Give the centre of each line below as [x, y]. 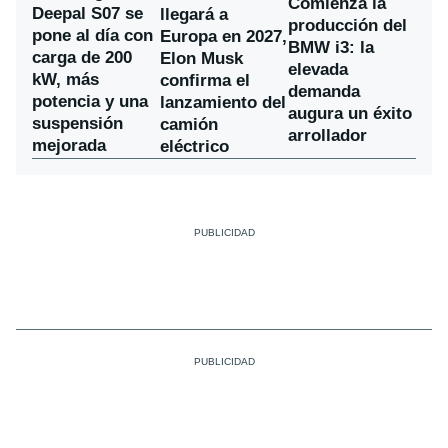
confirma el [205, 81]
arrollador [327, 136]
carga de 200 [82, 58]
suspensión [77, 124]
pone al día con [92, 36]
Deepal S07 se [87, 14]
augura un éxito [350, 114]
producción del [347, 26]
